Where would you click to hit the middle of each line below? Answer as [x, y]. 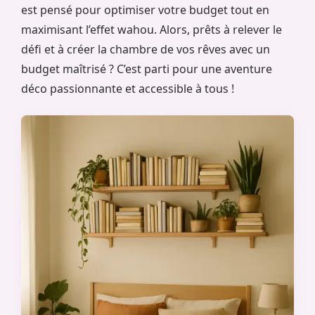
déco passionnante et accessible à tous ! [128, 89]
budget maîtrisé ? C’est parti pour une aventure [147, 69]
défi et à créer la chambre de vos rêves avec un [146, 50]
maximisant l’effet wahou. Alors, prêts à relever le [152, 30]
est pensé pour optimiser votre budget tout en [145, 10]
